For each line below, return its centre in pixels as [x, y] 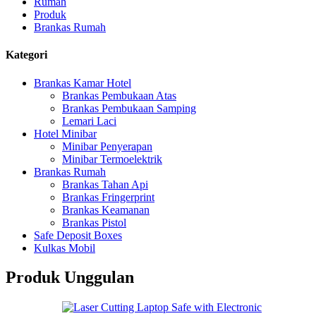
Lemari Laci [89, 121]
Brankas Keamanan [106, 209]
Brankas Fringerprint [108, 197]
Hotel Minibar [65, 133]
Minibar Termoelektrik [112, 159]
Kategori [26, 55]
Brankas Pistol [94, 222]
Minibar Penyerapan [107, 146]
